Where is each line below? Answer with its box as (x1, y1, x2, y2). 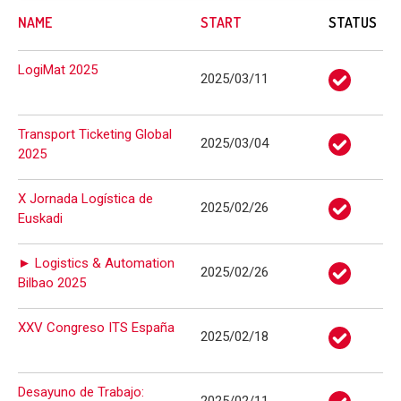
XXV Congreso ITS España (18, 320, 175, 336)
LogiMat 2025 (18, 62, 98, 78)
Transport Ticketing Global (18, 126, 172, 142)
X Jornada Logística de (18, 191, 153, 207)
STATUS (328, 13, 377, 31)
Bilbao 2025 (18, 275, 86, 291)
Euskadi (18, 210, 63, 226)
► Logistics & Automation (18, 255, 175, 271)
